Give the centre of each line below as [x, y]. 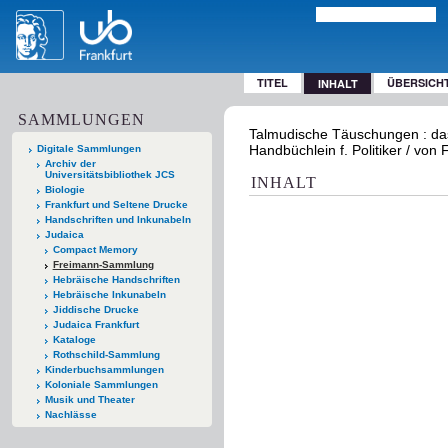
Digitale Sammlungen [89, 148]
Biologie [64, 189]
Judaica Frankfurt [95, 324]
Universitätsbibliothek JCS [109, 174]
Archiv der [70, 163]
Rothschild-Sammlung [106, 354]
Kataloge [74, 339]
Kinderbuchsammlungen [104, 369]
